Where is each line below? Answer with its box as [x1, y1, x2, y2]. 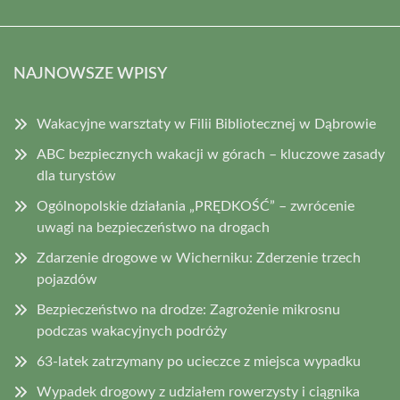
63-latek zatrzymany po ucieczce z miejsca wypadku [37, 354, 361, 370]
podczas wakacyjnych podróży [37, 324, 227, 339]
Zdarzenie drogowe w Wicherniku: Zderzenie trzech [37, 251, 361, 266]
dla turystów [37, 169, 116, 184]
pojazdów [37, 272, 97, 287]
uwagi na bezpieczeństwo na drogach [37, 221, 270, 236]
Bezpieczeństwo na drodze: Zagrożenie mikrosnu [37, 303, 340, 318]
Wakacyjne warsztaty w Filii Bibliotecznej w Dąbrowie [37, 117, 376, 132]
